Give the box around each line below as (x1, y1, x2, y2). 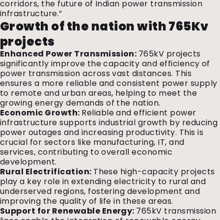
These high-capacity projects (93, 166, 215, 177)
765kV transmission (136, 205, 217, 217)
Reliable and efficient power (82, 107, 196, 118)
